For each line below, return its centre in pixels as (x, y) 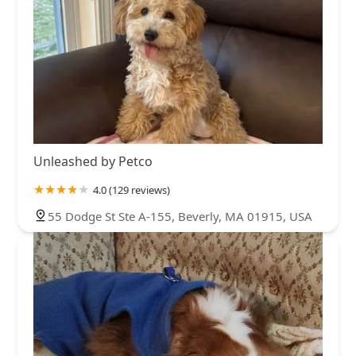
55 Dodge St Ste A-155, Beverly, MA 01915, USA (180, 216)
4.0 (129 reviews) (132, 190)
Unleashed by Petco (93, 161)
